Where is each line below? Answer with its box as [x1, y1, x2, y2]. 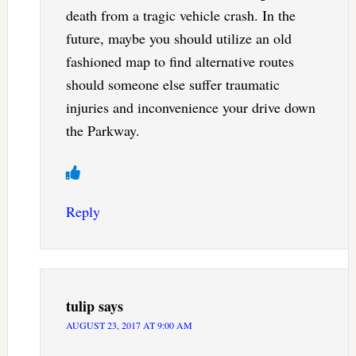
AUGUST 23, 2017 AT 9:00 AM [65, 319, 192, 332]
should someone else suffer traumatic [65, 75, 280, 95]
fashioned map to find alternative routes [65, 52, 294, 72]
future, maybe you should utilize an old [65, 29, 292, 48]
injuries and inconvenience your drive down [65, 98, 315, 118]
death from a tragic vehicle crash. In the [65, 6, 296, 25]
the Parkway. [65, 121, 140, 141]
